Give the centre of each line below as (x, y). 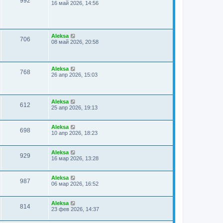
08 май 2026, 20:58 (75, 42)
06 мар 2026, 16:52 (75, 184)
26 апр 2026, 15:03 (74, 75)
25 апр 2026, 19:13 (74, 108)
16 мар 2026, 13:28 (75, 158)
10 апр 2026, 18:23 (74, 133)
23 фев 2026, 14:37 (75, 209)
